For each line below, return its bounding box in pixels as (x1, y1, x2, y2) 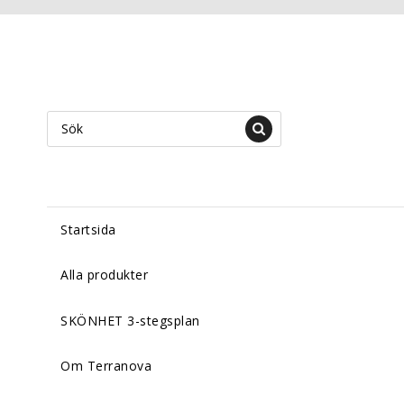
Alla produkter (60, 266, 148, 284)
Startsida (60, 221, 116, 239)
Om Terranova (60, 356, 151, 374)
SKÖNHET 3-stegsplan (60, 311, 200, 329)
